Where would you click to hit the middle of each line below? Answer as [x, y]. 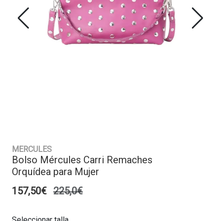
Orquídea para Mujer [55, 172]
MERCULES [32, 149]
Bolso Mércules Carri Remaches [82, 160]
